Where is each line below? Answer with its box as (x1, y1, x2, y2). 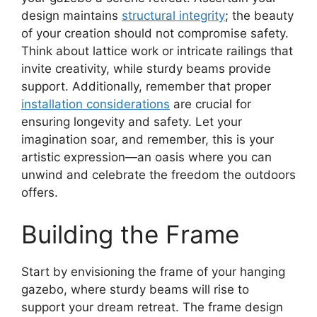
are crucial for (170, 96, 251, 111)
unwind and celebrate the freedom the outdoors (21, 167, 296, 182)
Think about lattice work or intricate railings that (21, 43, 293, 58)
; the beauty (225, 8, 294, 23)
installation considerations (21, 96, 170, 111)
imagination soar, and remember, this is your (21, 132, 274, 146)
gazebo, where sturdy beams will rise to (21, 282, 249, 297)
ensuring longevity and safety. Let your (21, 114, 242, 129)
